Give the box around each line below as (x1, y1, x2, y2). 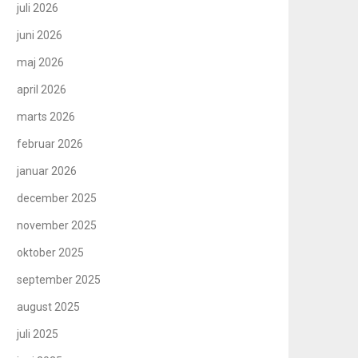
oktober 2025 (17, 245, 85, 259)
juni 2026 (17, 28, 63, 42)
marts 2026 (17, 109, 76, 123)
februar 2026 (17, 137, 84, 150)
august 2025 (17, 300, 81, 313)
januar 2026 (17, 164, 78, 177)
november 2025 (17, 218, 97, 232)
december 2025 (17, 191, 97, 205)
